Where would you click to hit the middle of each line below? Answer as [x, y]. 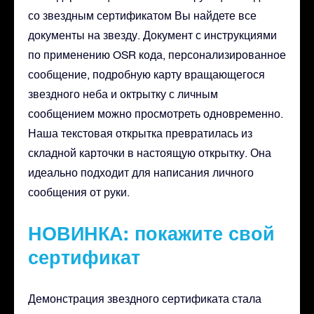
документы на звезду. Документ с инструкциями [152, 35]
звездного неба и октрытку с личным [123, 94]
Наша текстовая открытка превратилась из [140, 133]
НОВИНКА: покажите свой [151, 233]
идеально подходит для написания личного [141, 172]
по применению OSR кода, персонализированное [157, 54]
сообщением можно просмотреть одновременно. [156, 113]
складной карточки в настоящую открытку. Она [150, 152]
